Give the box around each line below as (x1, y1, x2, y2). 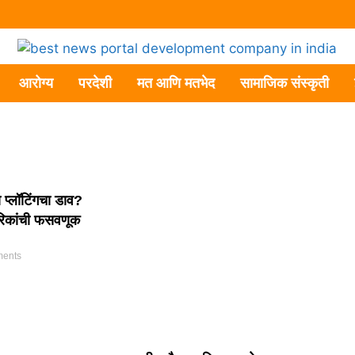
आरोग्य (18, 75, 53, 91)
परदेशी (78, 75, 112, 91)
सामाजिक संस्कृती (239, 75, 329, 91)
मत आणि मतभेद (136, 75, 215, 91)
